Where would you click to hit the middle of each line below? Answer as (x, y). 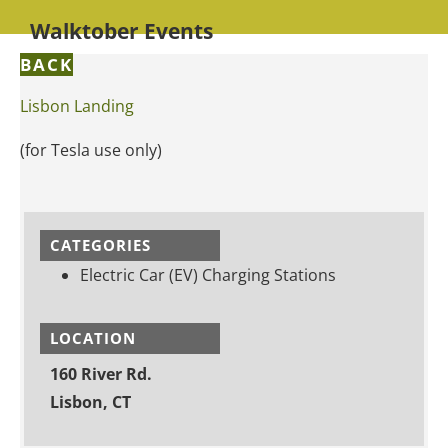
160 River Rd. (101, 373)
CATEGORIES (100, 244)
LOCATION (93, 337)
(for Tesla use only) (91, 149)
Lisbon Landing (77, 105)
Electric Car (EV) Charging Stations (208, 274)
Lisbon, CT (90, 401)
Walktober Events (121, 30)
